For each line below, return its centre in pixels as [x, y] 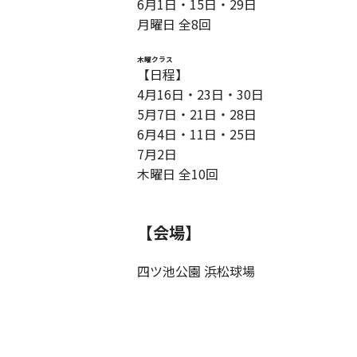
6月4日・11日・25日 [197, 134]
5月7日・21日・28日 [197, 114]
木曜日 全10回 [178, 174]
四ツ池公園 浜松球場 [196, 271]
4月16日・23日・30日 [200, 94]
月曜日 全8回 [174, 24]
